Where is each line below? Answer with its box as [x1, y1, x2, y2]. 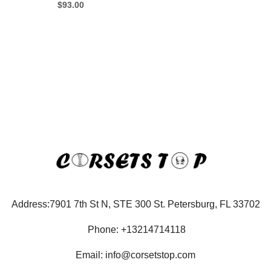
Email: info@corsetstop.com [76, 249, 195, 260]
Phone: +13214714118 [85, 224, 186, 235]
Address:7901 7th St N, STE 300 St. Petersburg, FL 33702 [11, 198, 260, 209]
